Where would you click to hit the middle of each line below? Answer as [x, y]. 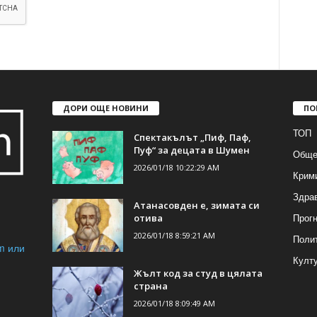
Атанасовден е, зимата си [196, 206]
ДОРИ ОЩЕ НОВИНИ [105, 108]
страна [150, 286]
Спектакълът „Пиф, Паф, [192, 138]
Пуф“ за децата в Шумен [191, 150]
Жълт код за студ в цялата [198, 273]
